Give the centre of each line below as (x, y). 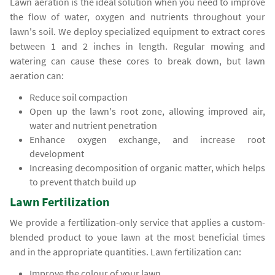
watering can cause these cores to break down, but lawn (137, 61)
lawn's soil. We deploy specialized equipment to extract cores (137, 32)
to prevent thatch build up (83, 182)
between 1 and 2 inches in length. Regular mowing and (137, 46)
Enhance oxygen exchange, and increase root (147, 140)
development (57, 154)
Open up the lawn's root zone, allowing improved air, (147, 111)
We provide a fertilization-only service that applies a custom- (137, 223)
